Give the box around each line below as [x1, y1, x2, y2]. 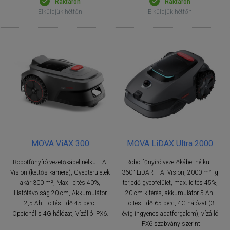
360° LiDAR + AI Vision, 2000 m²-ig [122, 168, 218, 176]
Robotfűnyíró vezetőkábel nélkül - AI [12, 158, 108, 166]
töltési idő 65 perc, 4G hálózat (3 [126, 199, 214, 207]
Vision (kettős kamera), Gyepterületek [10, 168, 110, 176]
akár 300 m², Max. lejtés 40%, [20, 179, 100, 186]
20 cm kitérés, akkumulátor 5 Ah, [125, 189, 215, 197]
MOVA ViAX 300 [31, 138, 89, 148]
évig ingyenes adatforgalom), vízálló [122, 209, 218, 217]
